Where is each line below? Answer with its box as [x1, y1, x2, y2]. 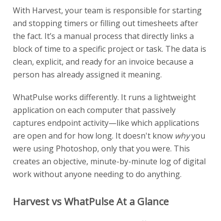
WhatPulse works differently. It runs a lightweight [13, 91, 196, 103]
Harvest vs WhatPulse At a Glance [13, 194, 169, 208]
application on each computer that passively [13, 104, 176, 115]
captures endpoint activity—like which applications [13, 117, 199, 128]
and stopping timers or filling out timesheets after [13, 17, 198, 29]
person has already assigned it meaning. [13, 69, 162, 80]
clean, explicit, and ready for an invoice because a [13, 56, 193, 67]
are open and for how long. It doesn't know [13, 130, 175, 141]
